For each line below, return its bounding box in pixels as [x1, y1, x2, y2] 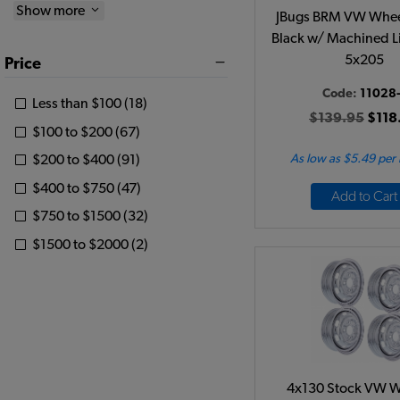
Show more [16, 3, 87, 18]
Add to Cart [331, 189, 397, 204]
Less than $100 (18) [32, 96, 147, 112]
